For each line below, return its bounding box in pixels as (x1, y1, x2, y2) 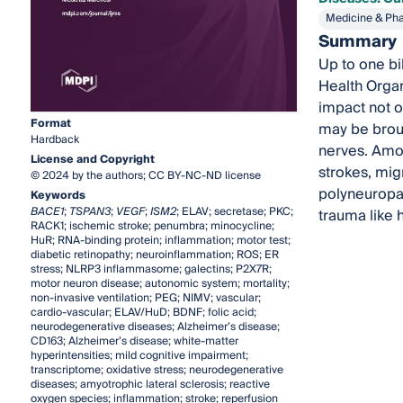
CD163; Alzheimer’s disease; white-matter (30, 332, 238, 352)
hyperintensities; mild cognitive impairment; (30, 346, 248, 366)
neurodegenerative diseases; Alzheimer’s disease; (30, 318, 280, 337)
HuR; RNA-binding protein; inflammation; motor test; (30, 231, 291, 251)
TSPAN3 (68, 202, 111, 222)
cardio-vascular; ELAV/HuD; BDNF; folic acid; (30, 303, 256, 323)
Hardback (30, 130, 79, 150)
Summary (318, 28, 397, 56)
